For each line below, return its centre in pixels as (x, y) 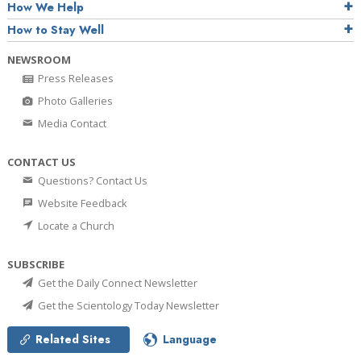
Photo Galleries (74, 101)
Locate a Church (75, 226)
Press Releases (75, 78)
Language (190, 339)
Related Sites (73, 339)
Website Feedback (81, 203)
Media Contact (71, 123)
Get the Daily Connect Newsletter (116, 283)
